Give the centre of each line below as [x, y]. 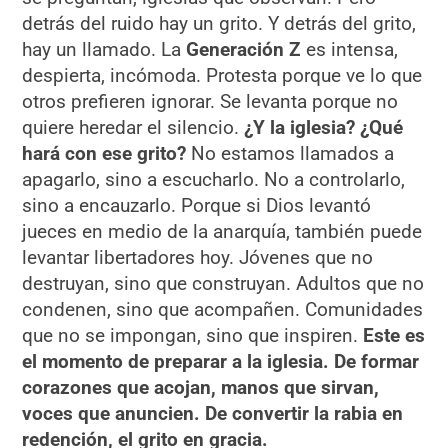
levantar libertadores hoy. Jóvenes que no [198, 258]
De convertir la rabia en [304, 414]
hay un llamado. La [104, 50]
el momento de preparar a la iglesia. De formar [221, 362]
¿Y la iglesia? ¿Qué [324, 128]
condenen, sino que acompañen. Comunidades [223, 310]
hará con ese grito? [104, 154]
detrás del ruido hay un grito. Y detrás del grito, [219, 24]
